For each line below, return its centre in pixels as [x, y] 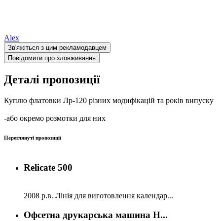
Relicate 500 [48, 168]
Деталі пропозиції [52, 79]
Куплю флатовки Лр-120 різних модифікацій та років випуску [109, 100]
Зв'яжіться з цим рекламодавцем [57, 47]
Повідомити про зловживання [52, 58]
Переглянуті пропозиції [33, 138]
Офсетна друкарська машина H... [96, 215]
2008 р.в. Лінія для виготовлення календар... [98, 195]
